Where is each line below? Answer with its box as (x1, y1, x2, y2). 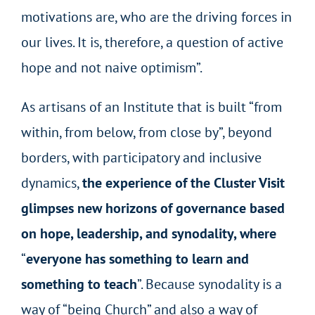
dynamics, (20, 173, 82, 192)
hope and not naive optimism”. (20, 58, 202, 77)
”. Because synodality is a (136, 274, 282, 293)
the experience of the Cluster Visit (82, 173, 285, 192)
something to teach (20, 274, 137, 293)
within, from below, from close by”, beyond (20, 122, 272, 141)
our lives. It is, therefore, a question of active (20, 32, 283, 51)
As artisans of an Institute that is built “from (20, 97, 282, 116)
